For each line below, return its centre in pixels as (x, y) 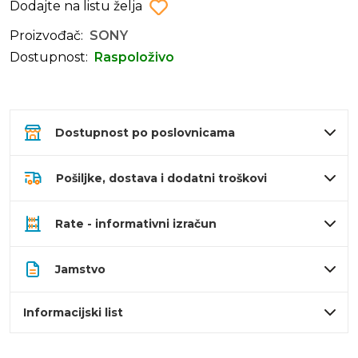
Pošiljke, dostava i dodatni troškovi (161, 179)
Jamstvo (80, 270)
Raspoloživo (134, 58)
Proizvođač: (46, 36)
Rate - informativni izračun (136, 224)
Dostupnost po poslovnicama (145, 133)
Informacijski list (73, 313)
